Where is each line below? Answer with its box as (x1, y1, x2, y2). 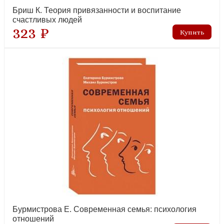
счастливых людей (12, 15, 82, 24)
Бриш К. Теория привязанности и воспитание (12, 6, 181, 15)
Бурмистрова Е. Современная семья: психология (12, 205, 196, 214)
